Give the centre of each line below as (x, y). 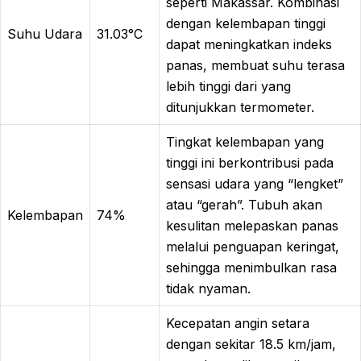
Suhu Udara (45, 33)
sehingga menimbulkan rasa (251, 267)
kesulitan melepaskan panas (252, 225)
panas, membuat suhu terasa (255, 65)
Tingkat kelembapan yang (245, 141)
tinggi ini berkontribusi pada (250, 162)
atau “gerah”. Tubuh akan (244, 204)
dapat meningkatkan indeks (249, 44)
